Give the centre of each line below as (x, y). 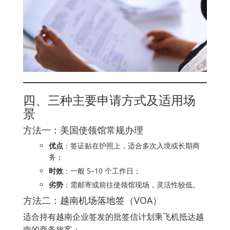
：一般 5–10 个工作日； (102, 171)
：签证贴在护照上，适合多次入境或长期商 (131, 146)
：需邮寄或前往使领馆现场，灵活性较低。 (131, 185)
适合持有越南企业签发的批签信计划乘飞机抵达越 (113, 217)
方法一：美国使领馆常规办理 (83, 130)
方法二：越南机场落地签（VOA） (92, 200)
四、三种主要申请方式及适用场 (109, 100)
